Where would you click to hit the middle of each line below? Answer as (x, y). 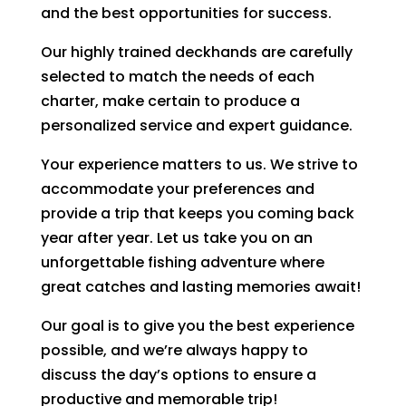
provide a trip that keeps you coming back (197, 214)
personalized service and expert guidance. (196, 126)
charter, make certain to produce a (170, 101)
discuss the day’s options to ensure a (178, 375)
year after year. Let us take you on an (176, 238)
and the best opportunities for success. (186, 14)
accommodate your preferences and (177, 189)
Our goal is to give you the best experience (197, 326)
